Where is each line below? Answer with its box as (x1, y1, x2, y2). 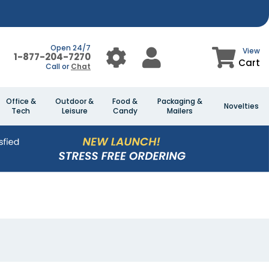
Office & (5, 96, 36, 106)
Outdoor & (55, 96, 94, 106)
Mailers (167, 106, 193, 116)
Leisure (61, 106, 88, 116)
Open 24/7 (50, 43, 91, 53)
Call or (45, 61, 71, 71)
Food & (112, 96, 138, 106)
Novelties (224, 101, 259, 111)
